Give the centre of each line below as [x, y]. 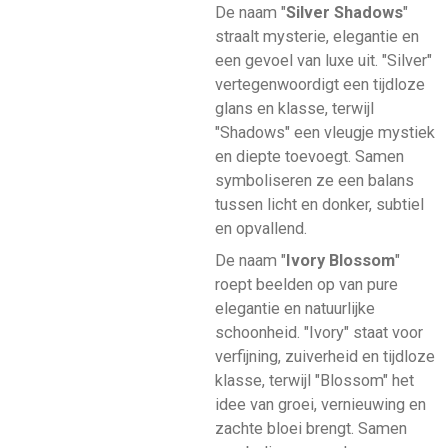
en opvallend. [262, 228]
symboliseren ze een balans [314, 180]
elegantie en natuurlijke [294, 309]
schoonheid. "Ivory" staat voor [318, 333]
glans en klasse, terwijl [294, 108]
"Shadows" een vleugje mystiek [324, 132]
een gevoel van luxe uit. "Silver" [323, 60]
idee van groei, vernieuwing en [320, 405]
